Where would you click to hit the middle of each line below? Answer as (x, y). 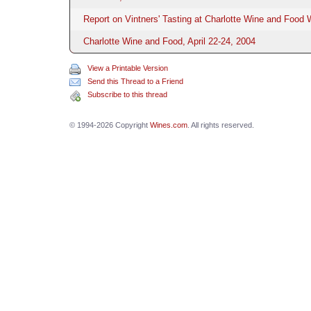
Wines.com (168, 125)
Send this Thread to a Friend (135, 81)
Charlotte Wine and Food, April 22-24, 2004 (169, 41)
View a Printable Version (127, 68)
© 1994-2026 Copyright (109, 125)
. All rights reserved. (220, 125)
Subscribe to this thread (127, 94)
